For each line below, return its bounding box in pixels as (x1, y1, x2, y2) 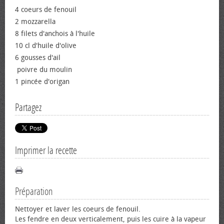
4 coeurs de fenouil (15, 5, 76, 14)
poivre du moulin (15, 65, 72, 74)
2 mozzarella (15, 17, 55, 26)
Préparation (15, 185, 53, 197)
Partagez (15, 101, 41, 113)
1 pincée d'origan (15, 77, 69, 86)
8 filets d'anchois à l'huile (15, 29, 95, 38)
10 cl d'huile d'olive (15, 41, 76, 50)
